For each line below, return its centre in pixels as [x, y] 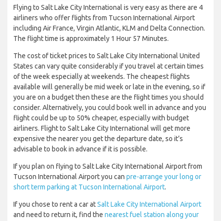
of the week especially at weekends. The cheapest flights [102, 77]
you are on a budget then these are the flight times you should [109, 97]
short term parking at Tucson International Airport [89, 187]
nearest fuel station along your [152, 215]
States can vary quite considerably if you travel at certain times [109, 66]
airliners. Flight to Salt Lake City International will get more [102, 129]
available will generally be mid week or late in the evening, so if [109, 87]
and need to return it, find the [59, 215]
